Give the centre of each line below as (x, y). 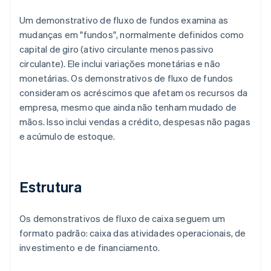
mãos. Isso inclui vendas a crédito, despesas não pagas (135, 122)
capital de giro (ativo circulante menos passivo (117, 49)
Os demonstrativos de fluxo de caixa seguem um (122, 219)
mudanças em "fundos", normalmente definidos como (132, 35)
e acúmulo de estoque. (67, 136)
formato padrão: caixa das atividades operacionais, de (133, 233)
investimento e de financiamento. (90, 248)
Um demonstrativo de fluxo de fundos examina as (124, 20)
